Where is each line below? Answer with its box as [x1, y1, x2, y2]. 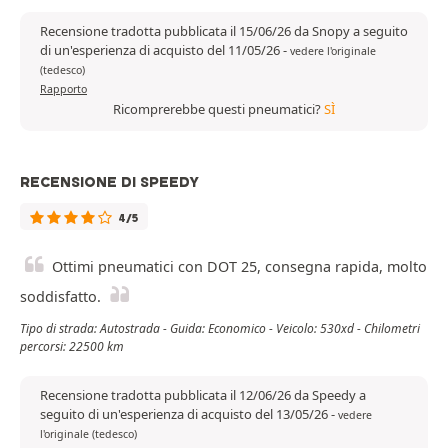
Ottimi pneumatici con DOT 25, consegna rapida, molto [52, 257, 427, 277]
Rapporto [40, 82, 87, 97]
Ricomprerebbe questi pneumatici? [113, 100, 324, 119]
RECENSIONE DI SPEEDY [20, 173, 199, 192]
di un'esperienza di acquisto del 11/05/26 [40, 41, 283, 60]
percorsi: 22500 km [20, 338, 124, 356]
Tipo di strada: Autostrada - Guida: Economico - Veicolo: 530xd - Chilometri [20, 320, 420, 338]
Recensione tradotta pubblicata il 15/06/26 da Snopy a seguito [40, 22, 408, 41]
